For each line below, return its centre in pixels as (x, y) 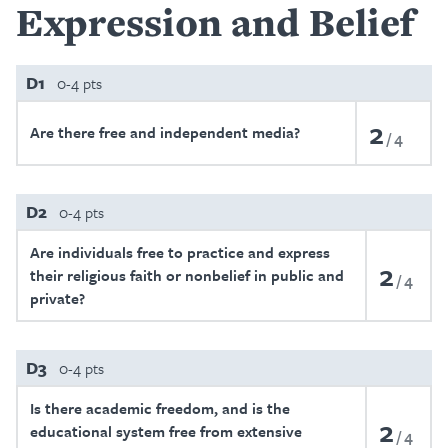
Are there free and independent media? (165, 132)
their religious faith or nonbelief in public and (187, 275)
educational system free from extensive (166, 431)
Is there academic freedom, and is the (160, 408)
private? (57, 298)
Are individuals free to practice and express (180, 252)
